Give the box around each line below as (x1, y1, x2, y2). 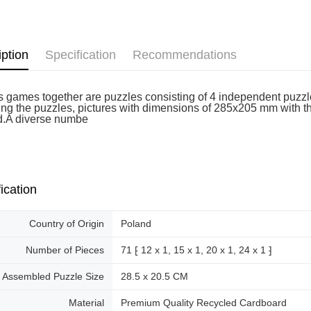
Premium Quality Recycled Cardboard (121, 297, 287, 308)
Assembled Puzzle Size (2, 271, 105, 282)
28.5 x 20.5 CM (121, 271, 189, 282)
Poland (121, 218, 152, 229)
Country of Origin (29, 218, 105, 229)
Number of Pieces (26, 244, 105, 255)
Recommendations (133, 47, 237, 62)
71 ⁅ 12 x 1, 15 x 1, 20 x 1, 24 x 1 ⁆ (121, 244, 273, 255)
